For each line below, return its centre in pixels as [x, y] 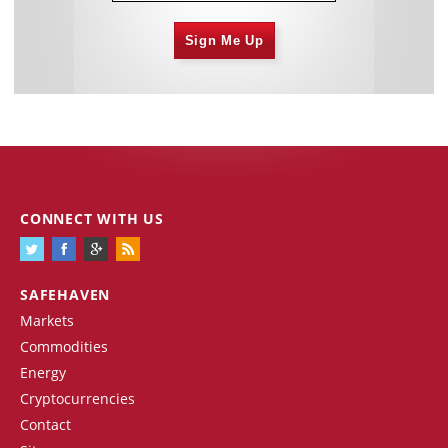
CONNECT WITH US [92, 218]
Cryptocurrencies [77, 398]
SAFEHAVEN [65, 294]
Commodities [64, 346]
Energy [43, 372]
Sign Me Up [224, 40]
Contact [45, 424]
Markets [47, 320]
